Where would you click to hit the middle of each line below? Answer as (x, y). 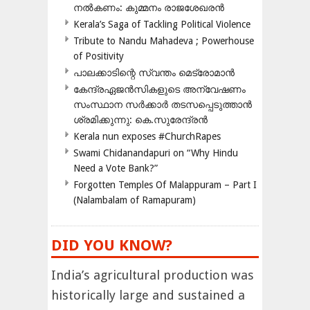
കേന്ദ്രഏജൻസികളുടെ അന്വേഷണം (159, 90)
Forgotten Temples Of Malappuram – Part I (165, 185)
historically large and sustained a (148, 295)
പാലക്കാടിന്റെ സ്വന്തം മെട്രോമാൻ (154, 73)
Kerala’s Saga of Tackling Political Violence (162, 25)
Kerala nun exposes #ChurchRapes (147, 137)
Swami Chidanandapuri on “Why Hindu (156, 153)
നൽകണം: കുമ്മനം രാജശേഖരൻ (149, 8)
